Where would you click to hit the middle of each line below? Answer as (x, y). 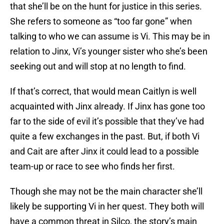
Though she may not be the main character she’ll (106, 191)
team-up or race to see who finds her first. (92, 166)
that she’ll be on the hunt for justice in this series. (106, 6)
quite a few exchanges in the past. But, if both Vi (105, 136)
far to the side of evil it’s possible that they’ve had (107, 121)
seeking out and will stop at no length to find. (98, 66)
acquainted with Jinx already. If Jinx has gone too (107, 106)
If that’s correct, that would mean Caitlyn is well (103, 91)
